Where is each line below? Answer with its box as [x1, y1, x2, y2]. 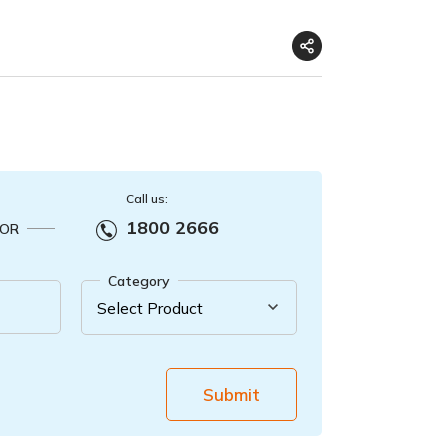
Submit [203, 384, 261, 405]
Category [108, 272, 171, 290]
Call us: [126, 191, 168, 206]
